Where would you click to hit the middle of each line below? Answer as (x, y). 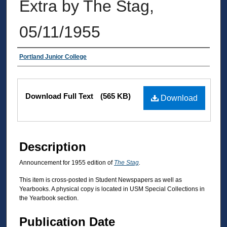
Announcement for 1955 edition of (67, 162)
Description (53, 146)
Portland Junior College (53, 56)
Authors (38, 60)
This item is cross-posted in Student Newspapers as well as (101, 180)
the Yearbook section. (49, 198)
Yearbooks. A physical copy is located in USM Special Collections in (112, 189)
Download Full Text (60, 96)
